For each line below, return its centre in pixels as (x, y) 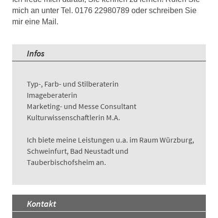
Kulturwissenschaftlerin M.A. (73, 117)
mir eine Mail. (35, 21)
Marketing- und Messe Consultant (82, 106)
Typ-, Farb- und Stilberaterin (73, 83)
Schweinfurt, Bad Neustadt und (78, 151)
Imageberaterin (52, 95)
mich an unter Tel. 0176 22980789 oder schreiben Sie (104, 10)
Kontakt (41, 203)
